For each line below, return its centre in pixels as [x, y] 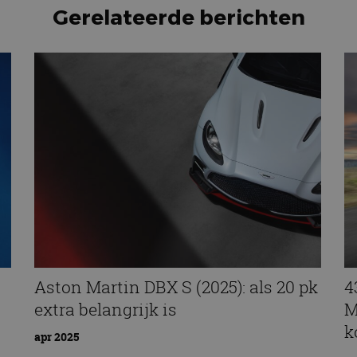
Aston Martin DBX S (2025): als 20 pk [176, 287]
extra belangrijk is [105, 310]
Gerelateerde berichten [178, 16]
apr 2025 [56, 336]
